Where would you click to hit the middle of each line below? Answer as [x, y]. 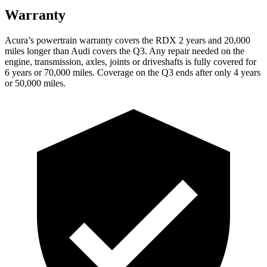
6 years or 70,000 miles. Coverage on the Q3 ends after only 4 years [133, 72]
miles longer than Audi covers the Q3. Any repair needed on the [125, 51]
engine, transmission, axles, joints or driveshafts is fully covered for [131, 61]
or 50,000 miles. [35, 83]
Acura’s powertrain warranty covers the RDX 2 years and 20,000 [128, 40]
